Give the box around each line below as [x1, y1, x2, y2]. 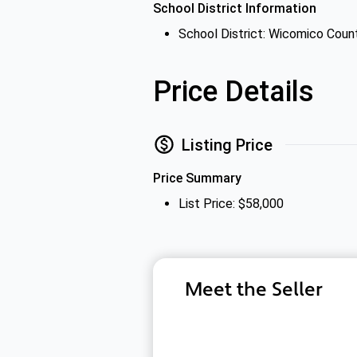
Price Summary [153, 171, 241, 186]
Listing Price [182, 135, 273, 155]
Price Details [153, 75, 314, 108]
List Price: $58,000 [178, 196, 284, 211]
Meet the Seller [185, 277, 323, 302]
